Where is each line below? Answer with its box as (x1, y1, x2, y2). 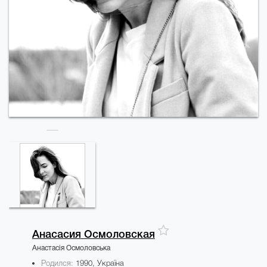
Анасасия (32, 228, 81, 240)
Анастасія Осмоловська (32, 242, 110, 252)
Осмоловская (83, 228, 155, 240)
